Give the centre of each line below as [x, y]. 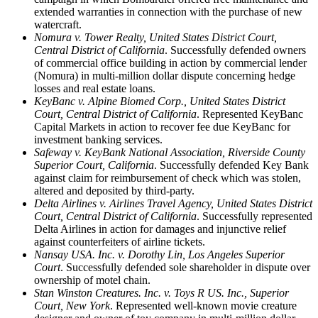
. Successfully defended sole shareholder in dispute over [185, 267]
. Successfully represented [254, 216]
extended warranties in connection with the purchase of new [168, 11]
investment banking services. [98, 139]
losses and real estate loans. [95, 88]
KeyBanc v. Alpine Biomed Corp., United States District [160, 101]
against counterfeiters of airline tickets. [120, 241]
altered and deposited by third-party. [114, 190]
